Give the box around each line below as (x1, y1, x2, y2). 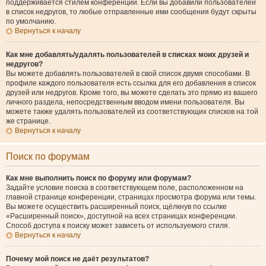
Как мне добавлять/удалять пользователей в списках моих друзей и (6, 50, 249, 59)
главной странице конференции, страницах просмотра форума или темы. (6, 193, 256, 201)
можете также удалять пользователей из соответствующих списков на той (6, 107, 258, 116)
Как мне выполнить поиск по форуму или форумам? (6, 174, 191, 182)
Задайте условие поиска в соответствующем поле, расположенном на (6, 183, 243, 192)
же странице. (6, 117, 50, 125)
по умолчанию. (6, 17, 56, 26)
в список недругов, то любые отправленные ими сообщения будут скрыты (6, 8, 256, 16)
